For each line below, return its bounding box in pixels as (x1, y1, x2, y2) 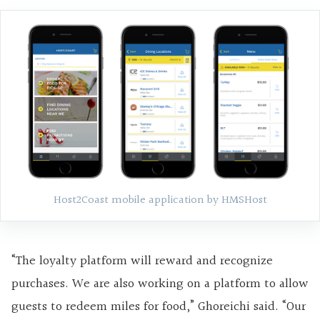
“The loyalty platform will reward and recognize (11, 250, 273, 271)
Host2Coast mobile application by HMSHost (53, 191, 267, 209)
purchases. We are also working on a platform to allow (11, 273, 309, 294)
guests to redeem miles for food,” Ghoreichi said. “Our (11, 296, 306, 317)
